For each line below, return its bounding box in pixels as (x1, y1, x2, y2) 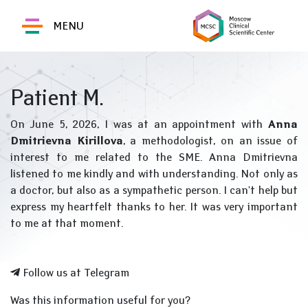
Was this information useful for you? (10, 294, 190, 307)
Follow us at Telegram (20, 266, 129, 279)
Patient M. (10, 84, 104, 111)
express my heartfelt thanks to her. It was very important (10, 200, 298, 213)
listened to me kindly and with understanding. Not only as (10, 167, 298, 180)
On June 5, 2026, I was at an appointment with (10, 118, 268, 131)
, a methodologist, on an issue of (122, 134, 298, 147)
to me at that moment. (10, 217, 123, 230)
